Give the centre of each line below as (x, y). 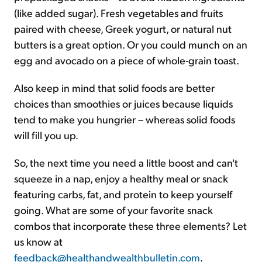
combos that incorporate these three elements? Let (130, 225)
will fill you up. (46, 135)
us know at (38, 241)
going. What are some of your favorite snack (113, 210)
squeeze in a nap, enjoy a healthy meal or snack (121, 178)
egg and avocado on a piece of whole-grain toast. (127, 60)
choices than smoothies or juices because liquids (123, 103)
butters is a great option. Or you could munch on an (131, 44)
